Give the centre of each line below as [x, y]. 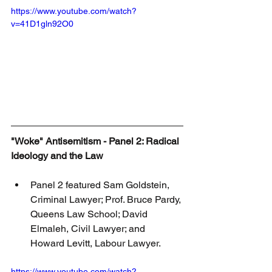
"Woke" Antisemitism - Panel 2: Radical [96, 141]
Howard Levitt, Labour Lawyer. [96, 243]
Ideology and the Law [57, 155]
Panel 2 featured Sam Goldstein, [101, 185]
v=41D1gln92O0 [42, 23]
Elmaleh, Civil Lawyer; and [89, 228]
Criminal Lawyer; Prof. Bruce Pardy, [107, 199]
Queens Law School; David [90, 214]
